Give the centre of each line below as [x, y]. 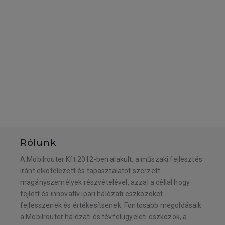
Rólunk [38, 143]
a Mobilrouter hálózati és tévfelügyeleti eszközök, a [104, 217]
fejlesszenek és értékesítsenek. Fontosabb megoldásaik [111, 205]
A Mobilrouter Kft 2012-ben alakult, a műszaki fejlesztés [111, 159]
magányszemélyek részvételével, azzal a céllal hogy [105, 182]
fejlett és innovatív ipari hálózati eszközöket [92, 194]
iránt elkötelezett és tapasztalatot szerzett [90, 171]
